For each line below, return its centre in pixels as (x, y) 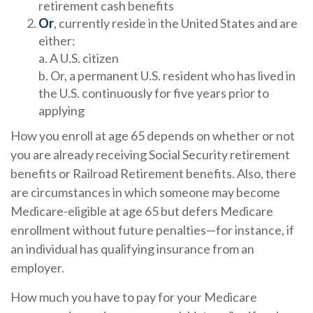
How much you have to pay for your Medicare (134, 297)
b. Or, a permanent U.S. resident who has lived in (167, 75)
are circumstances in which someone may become (145, 192)
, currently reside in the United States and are (176, 23)
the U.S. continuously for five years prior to (154, 93)
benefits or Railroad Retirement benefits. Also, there (153, 173)
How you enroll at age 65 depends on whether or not (153, 136)
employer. (37, 268)
